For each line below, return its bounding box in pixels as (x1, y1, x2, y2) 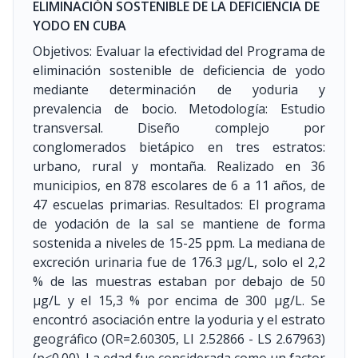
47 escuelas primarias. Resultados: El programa (33, 196, 325, 213)
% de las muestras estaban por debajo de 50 (33, 272, 325, 290)
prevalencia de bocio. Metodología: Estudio (33, 100, 325, 117)
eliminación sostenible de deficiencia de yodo (33, 62, 325, 79)
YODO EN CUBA (33, 17, 126, 34)
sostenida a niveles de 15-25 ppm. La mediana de (33, 234, 325, 252)
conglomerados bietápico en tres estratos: (33, 138, 325, 156)
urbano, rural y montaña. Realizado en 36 (33, 157, 325, 175)
